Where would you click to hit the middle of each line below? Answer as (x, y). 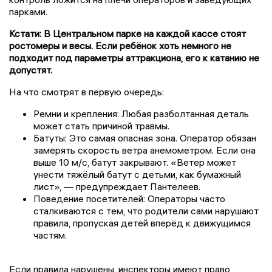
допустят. (31, 70)
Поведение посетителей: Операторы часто (129, 198)
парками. (28, 11)
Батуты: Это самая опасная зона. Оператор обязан (145, 138)
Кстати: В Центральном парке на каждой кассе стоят (127, 33)
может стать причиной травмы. (101, 125)
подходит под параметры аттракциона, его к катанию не (134, 57)
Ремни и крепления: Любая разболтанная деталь (141, 113)
